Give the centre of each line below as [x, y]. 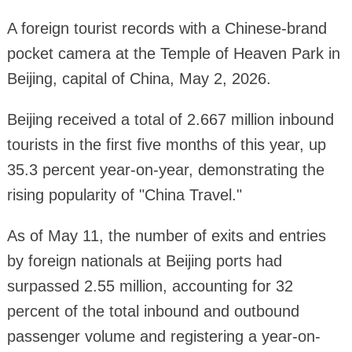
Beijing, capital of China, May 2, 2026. [139, 79]
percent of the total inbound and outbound [153, 312]
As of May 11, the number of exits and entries [166, 236]
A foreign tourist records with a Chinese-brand [167, 29]
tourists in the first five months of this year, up [166, 145]
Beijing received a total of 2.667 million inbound [170, 120]
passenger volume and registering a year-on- [163, 337]
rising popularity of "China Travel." [124, 195]
